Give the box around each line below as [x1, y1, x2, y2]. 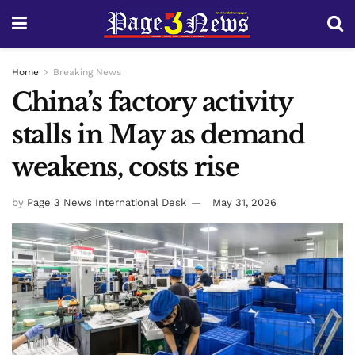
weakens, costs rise [12, 151, 239, 183]
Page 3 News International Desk [27, 196, 186, 208]
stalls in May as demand [12, 119, 305, 151]
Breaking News [53, 67, 121, 78]
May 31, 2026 [212, 196, 277, 208]
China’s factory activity [12, 86, 292, 118]
